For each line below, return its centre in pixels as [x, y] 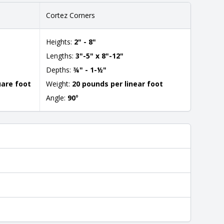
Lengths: [61, 56]
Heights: [60, 42]
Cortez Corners [70, 15]
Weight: [59, 84]
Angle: [57, 98]
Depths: [59, 70]
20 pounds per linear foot [117, 84]
